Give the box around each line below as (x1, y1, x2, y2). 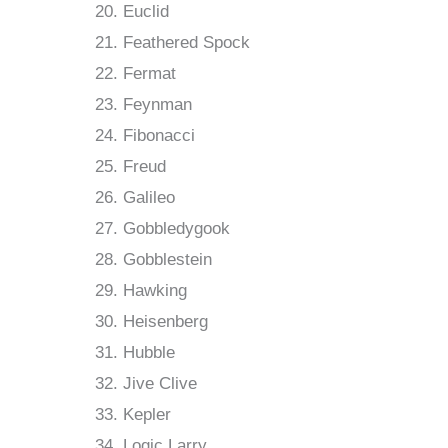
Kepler (123, 405, 171, 425)
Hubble (123, 343, 175, 363)
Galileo (123, 188, 175, 208)
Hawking (123, 281, 187, 301)
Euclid (123, 2, 169, 22)
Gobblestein (123, 250, 212, 270)
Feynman (123, 95, 192, 115)
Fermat (123, 64, 176, 84)
